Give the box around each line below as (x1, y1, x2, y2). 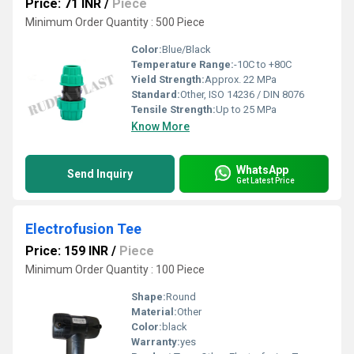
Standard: (131, 88, 180, 100)
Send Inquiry (67, 168, 133, 180)
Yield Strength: (131, 73, 205, 85)
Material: (131, 306, 177, 318)
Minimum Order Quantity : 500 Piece (25, 16, 205, 28)
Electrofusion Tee (25, 220, 141, 237)
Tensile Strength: (131, 104, 216, 115)
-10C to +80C (234, 58, 292, 70)
